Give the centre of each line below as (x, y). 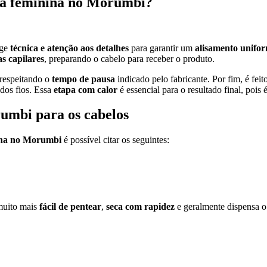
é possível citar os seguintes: (115, 140)
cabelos (106, 115)
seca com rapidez (140, 206)
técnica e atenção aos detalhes (69, 48)
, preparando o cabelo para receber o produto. (129, 58)
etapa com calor (86, 89)
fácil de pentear (70, 206)
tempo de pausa (83, 79)
